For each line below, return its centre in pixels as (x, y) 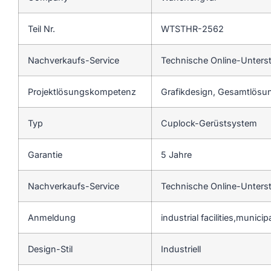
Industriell (181, 249)
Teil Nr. (41, 28)
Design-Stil (50, 249)
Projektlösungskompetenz (82, 91)
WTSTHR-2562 (192, 28)
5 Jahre (176, 154)
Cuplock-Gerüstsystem (210, 123)
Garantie (45, 154)
